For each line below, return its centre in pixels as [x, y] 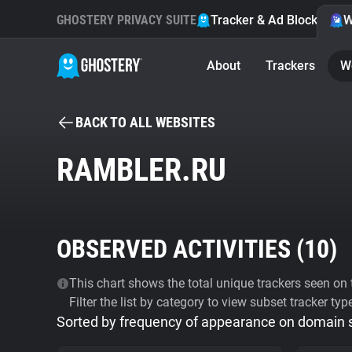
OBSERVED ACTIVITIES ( [180, 249]
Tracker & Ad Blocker [270, 20]
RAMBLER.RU [141, 170]
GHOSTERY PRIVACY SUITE [126, 20]
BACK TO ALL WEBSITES [145, 122]
